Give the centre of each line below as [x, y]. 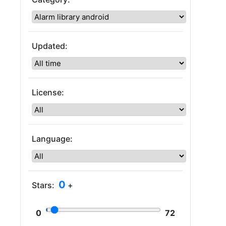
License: [48, 92]
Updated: [50, 46]
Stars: [43, 185]
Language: [52, 139]
